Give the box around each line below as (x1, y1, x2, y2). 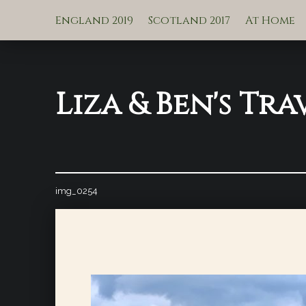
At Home (245, 12, 295, 28)
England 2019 (55, 12, 133, 28)
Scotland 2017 (148, 12, 230, 28)
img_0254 (55, 186, 98, 197)
